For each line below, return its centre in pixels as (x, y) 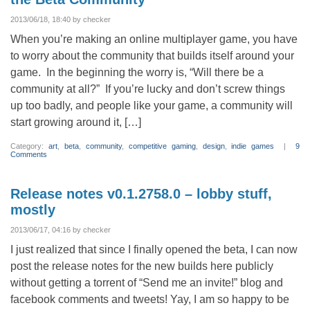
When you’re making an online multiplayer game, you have (154, 39)
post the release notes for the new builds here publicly (142, 266)
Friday (184, 10)
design (213, 146)
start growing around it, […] (76, 122)
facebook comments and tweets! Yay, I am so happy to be (150, 299)
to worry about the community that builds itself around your (152, 56)
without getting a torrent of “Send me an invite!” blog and (147, 283)
